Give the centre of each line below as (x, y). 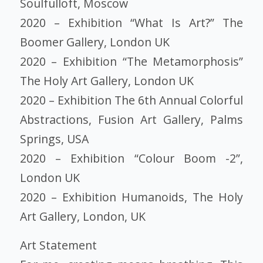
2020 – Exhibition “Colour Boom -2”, (131, 158)
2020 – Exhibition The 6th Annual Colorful (131, 100)
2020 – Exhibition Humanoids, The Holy (131, 197)
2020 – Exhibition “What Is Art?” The (131, 22)
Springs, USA (54, 139)
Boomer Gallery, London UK (95, 42)
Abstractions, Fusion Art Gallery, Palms (131, 119)
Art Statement (58, 245)
